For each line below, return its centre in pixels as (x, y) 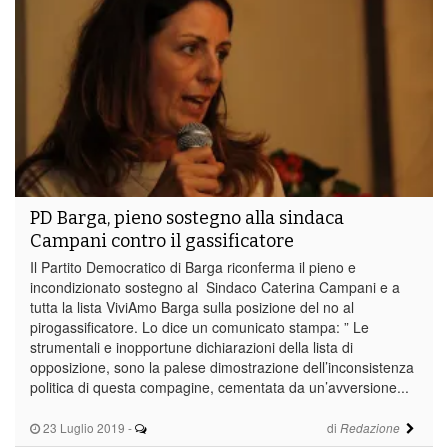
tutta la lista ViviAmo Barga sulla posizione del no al (192, 306)
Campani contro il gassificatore (162, 240)
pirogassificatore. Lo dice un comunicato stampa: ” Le (199, 326)
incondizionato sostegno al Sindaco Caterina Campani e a (215, 286)
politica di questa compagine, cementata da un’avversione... (219, 386)
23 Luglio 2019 (82, 427)
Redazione (369, 427)
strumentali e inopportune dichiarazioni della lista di (191, 346)
